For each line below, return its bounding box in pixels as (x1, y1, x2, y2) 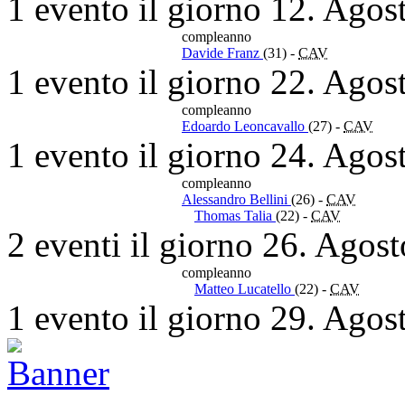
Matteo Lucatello (194, 280, 295, 297)
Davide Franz (182, 44, 263, 61)
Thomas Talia (194, 207, 276, 223)
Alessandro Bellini (182, 191, 291, 207)
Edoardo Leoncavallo (182, 118, 308, 134)
